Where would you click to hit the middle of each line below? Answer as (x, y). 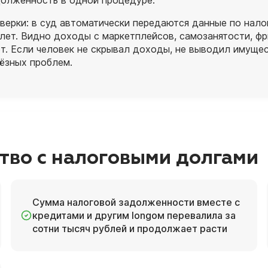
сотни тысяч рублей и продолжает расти (130, 228)
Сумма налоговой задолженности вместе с (136, 202)
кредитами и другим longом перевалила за (134, 215)
